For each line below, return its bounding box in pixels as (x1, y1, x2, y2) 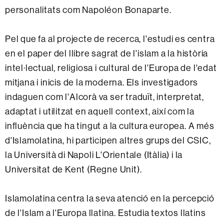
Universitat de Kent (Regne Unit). (5, 163, 142, 175)
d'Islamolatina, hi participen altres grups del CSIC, (5, 134, 211, 146)
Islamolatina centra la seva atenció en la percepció (5, 192, 214, 204)
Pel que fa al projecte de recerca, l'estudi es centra (5, 32, 215, 44)
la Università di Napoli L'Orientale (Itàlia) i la (5, 148, 183, 160)
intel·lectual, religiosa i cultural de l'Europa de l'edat (5, 61, 217, 73)
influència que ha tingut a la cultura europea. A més (5, 119, 214, 131)
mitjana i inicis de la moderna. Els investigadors (5, 76, 198, 88)
